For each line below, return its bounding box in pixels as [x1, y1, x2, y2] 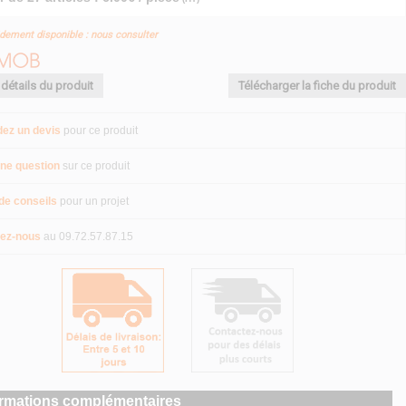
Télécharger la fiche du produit [238, 78, 396, 92]
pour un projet [60, 194, 129, 208]
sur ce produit [63, 159, 130, 172]
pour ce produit [63, 123, 138, 137]
